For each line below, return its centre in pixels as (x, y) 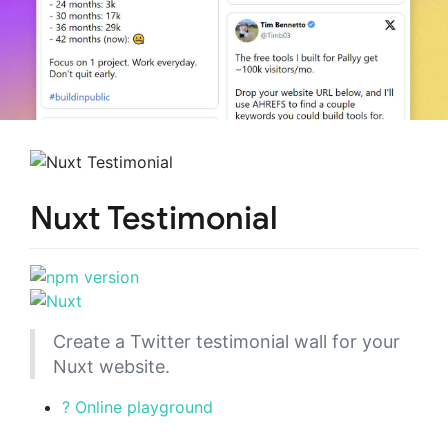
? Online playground (137, 406)
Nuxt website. (111, 366)
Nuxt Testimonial (154, 218)
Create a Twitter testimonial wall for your (226, 341)
